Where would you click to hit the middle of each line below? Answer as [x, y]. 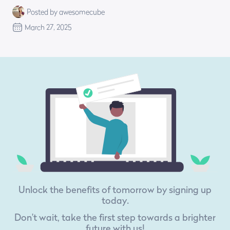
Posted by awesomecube [66, 12]
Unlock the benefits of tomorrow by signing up [115, 189]
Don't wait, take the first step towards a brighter [115, 217]
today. [115, 200]
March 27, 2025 [48, 27]
